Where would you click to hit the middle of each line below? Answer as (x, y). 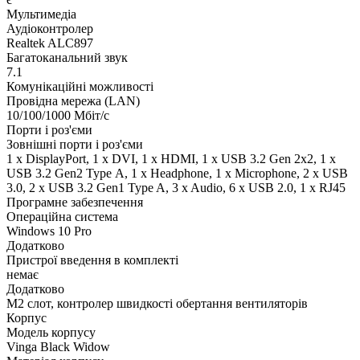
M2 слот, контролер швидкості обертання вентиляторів (157, 303)
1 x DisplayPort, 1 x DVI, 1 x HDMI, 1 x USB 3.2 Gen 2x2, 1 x (171, 158)
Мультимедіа (41, 14)
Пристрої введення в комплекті (92, 260)
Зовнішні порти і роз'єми (75, 144)
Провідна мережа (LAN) (73, 100)
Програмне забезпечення (75, 202)
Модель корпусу (51, 332)
